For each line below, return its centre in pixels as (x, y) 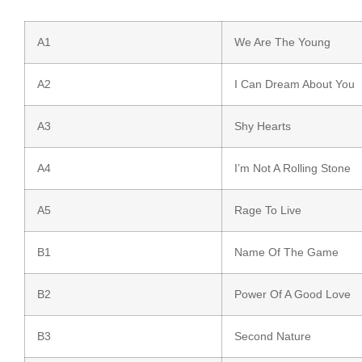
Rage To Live (268, 210)
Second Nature (273, 337)
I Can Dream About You (295, 84)
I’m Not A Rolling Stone (293, 168)
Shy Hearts (263, 126)
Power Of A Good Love (293, 295)
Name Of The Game (286, 253)
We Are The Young (282, 42)
